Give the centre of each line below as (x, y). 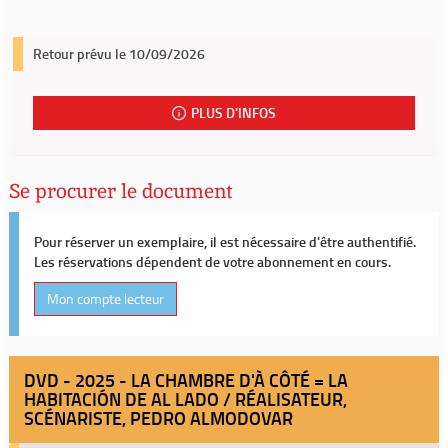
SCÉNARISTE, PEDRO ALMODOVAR (158, 418)
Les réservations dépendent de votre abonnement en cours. (212, 261)
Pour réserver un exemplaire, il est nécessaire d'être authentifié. (225, 241)
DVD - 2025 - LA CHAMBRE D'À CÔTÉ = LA (186, 380)
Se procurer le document (121, 191)
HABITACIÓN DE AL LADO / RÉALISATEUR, (185, 399)
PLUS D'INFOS (234, 112)
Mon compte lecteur (105, 298)
